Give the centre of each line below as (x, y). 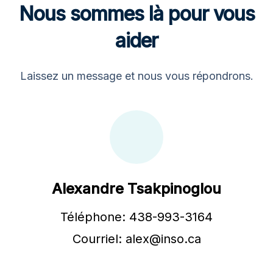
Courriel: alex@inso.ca (136, 239)
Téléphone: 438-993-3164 (136, 217)
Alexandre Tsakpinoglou (136, 188)
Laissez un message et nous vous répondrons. (136, 76)
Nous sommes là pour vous (136, 13)
